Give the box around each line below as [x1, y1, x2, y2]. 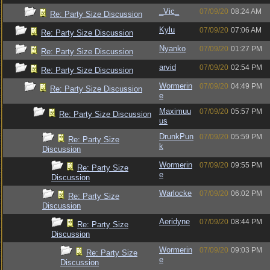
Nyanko [159, 44, 186, 53]
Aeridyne [159, 217, 190, 226]
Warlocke [159, 189, 192, 198]
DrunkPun [159, 132, 193, 141]
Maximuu [159, 107, 191, 116]
